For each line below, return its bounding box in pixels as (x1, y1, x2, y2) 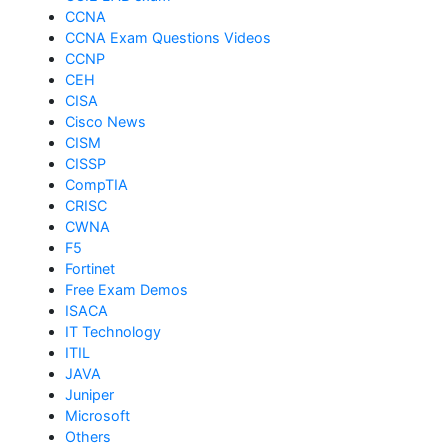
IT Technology (65, 322, 161, 340)
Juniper (65, 385, 114, 403)
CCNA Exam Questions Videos (65, 28, 271, 46)
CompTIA (65, 175, 128, 193)
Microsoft (65, 406, 130, 424)
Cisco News (65, 112, 146, 130)
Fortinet (65, 259, 115, 277)
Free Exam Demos (65, 280, 188, 298)
